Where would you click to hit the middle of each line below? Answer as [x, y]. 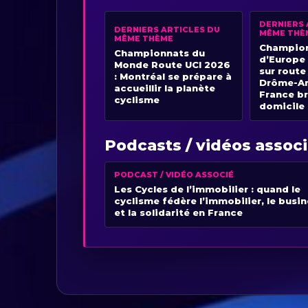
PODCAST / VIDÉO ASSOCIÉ [174, 174]
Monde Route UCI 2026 [173, 65]
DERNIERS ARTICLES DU [167, 30]
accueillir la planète [165, 88]
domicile [282, 106]
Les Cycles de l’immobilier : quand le [208, 189]
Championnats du [160, 53]
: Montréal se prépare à [173, 77]
